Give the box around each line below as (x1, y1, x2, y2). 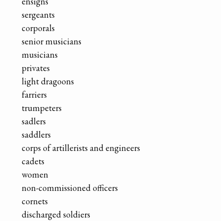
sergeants (22, 8, 55, 20)
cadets (22, 155, 44, 167)
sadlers (22, 115, 46, 127)
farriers (22, 88, 47, 100)
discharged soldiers (22, 208, 90, 220)
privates (22, 62, 50, 74)
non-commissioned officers (22, 182, 118, 193)
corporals (22, 22, 55, 34)
